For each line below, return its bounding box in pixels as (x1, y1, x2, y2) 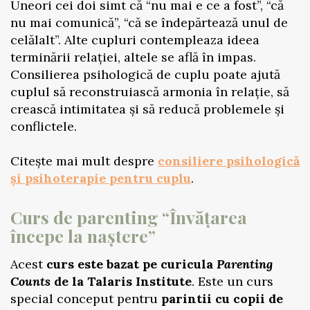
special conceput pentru (10, 291, 161, 307)
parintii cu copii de (161, 291, 283, 307)
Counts (10, 273, 51, 289)
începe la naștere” (10, 224, 156, 247)
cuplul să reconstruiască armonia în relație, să (10, 84, 289, 100)
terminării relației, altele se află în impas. (10, 49, 256, 65)
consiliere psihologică (158, 153, 300, 169)
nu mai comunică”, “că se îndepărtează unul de (10, 15, 288, 30)
